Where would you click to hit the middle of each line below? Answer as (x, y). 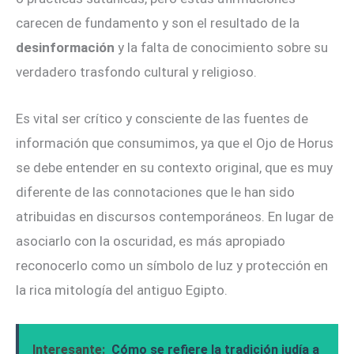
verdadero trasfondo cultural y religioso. (136, 72)
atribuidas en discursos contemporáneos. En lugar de (175, 216)
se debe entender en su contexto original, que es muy (174, 167)
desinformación (65, 48)
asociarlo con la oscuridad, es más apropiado (151, 241)
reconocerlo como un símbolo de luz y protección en (172, 265)
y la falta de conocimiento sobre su (221, 48)
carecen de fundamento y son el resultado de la (158, 23)
